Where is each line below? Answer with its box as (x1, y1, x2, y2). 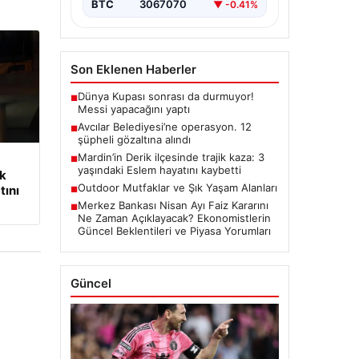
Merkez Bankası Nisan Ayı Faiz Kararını (77, 199, 268, 212)
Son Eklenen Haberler (70, 62, 196, 78)
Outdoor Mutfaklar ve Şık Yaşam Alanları (77, 181, 277, 195)
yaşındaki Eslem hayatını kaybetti (77, 163, 241, 177)
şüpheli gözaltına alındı (77, 133, 191, 147)
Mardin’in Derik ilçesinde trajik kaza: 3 (77, 151, 264, 164)
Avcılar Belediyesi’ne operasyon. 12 (77, 120, 252, 134)
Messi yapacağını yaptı (77, 103, 190, 116)
